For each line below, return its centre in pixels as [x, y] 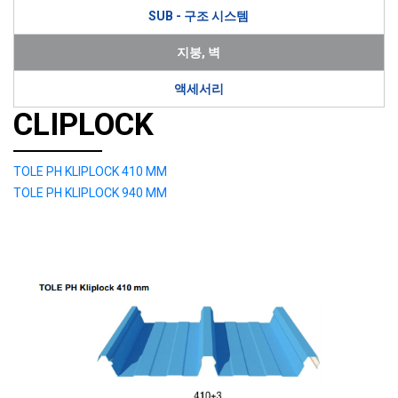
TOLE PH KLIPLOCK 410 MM [90, 171]
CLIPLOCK [84, 125]
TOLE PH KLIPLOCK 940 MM [90, 193]
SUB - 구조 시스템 [199, 16]
